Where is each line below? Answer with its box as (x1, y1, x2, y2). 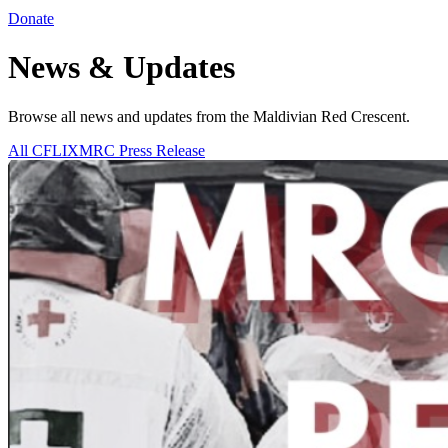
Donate (8, 10, 54, 27)
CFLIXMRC (32, 141, 119, 159)
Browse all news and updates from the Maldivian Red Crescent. (8, 107, 410, 125)
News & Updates (8, 49, 235, 86)
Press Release (119, 141, 205, 159)
